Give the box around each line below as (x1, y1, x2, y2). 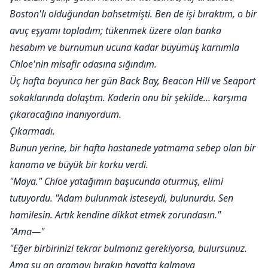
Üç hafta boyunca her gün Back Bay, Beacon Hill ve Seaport (10, 74, 255, 88)
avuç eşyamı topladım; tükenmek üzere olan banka (10, 24, 221, 38)
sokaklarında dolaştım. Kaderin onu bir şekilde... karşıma (10, 91, 247, 105)
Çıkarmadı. (10, 124, 55, 138)
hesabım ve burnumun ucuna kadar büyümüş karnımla (10, 41, 239, 54)
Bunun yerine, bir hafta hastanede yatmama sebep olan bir (10, 141, 255, 155)
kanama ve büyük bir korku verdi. (10, 158, 148, 172)
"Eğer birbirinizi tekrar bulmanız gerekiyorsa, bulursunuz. (10, 242, 247, 255)
